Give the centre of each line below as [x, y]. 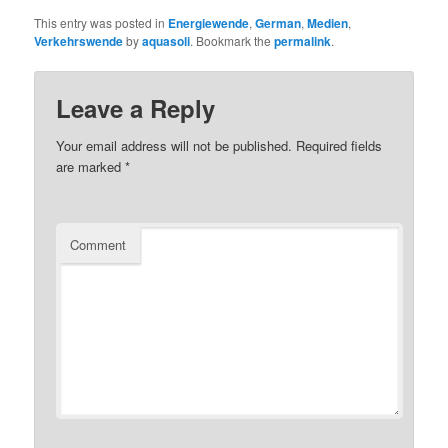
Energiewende [209, 22]
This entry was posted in [101, 22]
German [278, 22]
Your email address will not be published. [174, 146]
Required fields [337, 146]
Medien [328, 22]
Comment [98, 245]
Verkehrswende [79, 40]
